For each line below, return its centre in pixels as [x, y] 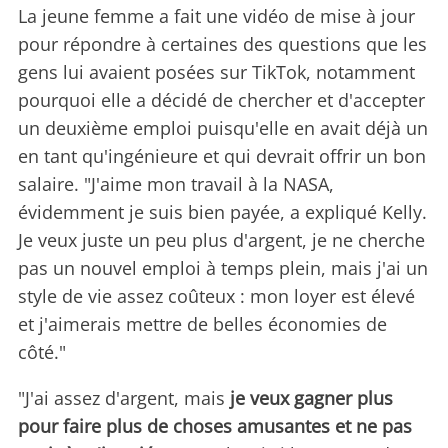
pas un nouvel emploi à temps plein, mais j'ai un [223, 268]
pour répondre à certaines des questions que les [222, 44]
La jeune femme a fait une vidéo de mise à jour [216, 16]
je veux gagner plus [311, 398]
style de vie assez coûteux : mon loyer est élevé [216, 296]
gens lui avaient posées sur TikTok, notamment [216, 72]
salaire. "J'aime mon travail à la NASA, [176, 184]
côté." [42, 352]
